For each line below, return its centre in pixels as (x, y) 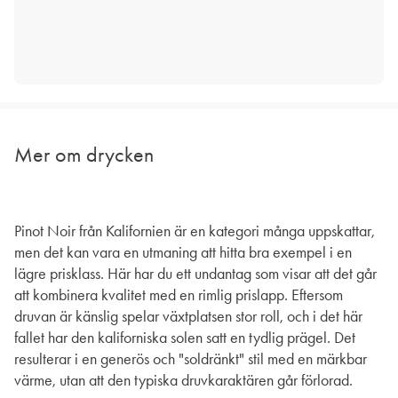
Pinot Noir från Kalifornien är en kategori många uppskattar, (195, 231)
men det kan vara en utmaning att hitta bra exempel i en (183, 253)
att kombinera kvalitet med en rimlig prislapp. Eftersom (179, 295)
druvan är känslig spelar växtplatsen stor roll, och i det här (188, 317)
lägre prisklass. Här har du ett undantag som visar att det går (195, 274)
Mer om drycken (84, 155)
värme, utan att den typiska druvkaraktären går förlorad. (183, 381)
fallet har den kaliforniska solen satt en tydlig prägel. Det (185, 338)
